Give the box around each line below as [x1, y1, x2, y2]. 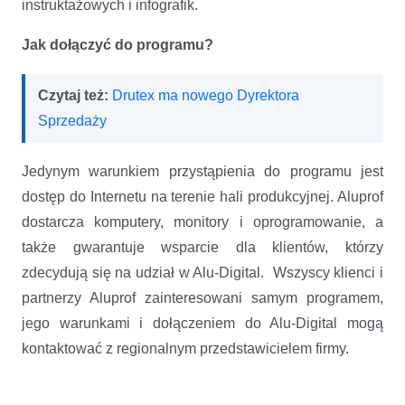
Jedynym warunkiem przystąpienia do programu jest [22, 163, 383, 179]
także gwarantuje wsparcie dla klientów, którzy [22, 239, 383, 255]
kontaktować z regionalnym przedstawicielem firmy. [22, 340, 349, 356]
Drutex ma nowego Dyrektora [112, 87, 299, 103]
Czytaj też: [38, 87, 112, 103]
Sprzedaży [38, 112, 107, 128]
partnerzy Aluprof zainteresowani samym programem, [22, 289, 383, 306]
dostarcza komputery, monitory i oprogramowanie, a [22, 213, 383, 230]
